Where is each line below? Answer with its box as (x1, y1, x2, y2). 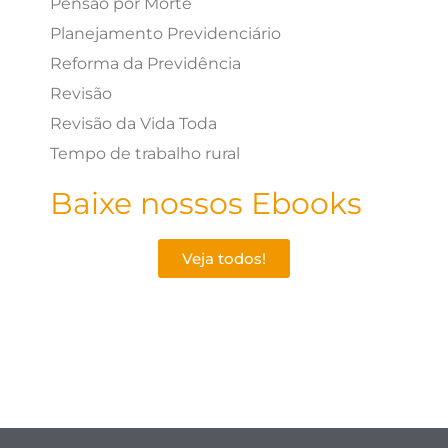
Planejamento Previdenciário (50, 23, 281, 43)
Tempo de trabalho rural (50, 143, 240, 163)
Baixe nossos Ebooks (50, 184, 362, 222)
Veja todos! (182, 248, 266, 268)
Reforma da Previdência (50, 53, 241, 73)
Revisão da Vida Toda (50, 113, 217, 133)
